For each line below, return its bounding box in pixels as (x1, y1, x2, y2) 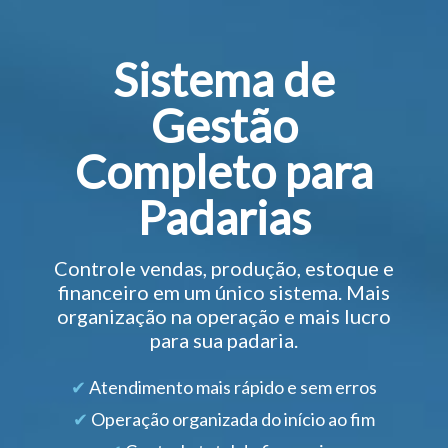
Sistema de (113, 51, 335, 107)
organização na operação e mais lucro (57, 304, 391, 328)
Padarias (137, 189, 311, 245)
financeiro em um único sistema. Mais (58, 280, 390, 304)
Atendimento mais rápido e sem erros (86, 376, 377, 398)
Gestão (150, 97, 298, 153)
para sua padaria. (150, 328, 298, 352)
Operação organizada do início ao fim (88, 408, 375, 430)
